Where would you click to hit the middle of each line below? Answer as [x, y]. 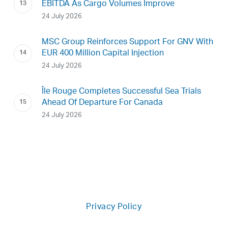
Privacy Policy [114, 207]
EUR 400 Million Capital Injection [103, 53]
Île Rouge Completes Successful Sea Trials [121, 92]
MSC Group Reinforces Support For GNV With [127, 42]
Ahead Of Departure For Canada [102, 103]
